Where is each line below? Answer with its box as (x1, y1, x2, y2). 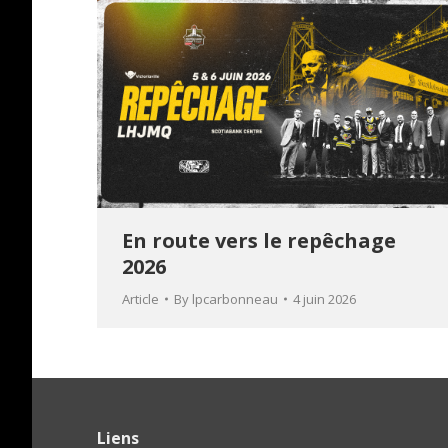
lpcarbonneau (192, 289, 278, 308)
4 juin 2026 (293, 289, 356, 308)
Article (122, 289, 159, 308)
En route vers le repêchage (122, 226, 396, 254)
